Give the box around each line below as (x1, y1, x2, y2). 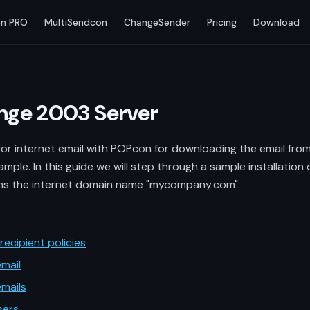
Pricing (207, 15, 237, 28)
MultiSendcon (44, 15, 108, 28)
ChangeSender (124, 15, 191, 28)
